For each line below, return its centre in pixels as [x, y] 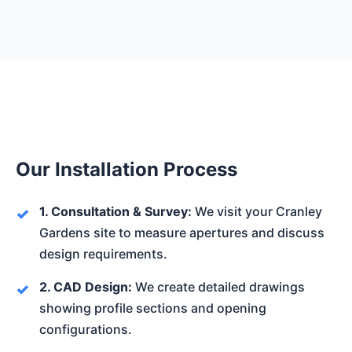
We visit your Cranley [257, 211]
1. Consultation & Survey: [115, 211]
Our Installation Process [126, 169]
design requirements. [103, 253]
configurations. [86, 329]
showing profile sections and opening [153, 308]
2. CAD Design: [86, 286]
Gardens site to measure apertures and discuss [182, 232]
